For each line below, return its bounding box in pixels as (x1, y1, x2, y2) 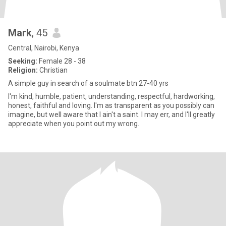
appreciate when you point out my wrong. (8, 120, 139, 128)
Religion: (8, 66, 38, 74)
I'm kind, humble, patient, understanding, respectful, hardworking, (8, 92, 215, 100)
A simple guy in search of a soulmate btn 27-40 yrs (8, 79, 168, 87)
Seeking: (8, 57, 37, 65)
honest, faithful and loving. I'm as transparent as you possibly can (8, 101, 214, 109)
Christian (38, 66, 68, 74)
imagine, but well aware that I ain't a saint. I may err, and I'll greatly (8, 110, 215, 119)
